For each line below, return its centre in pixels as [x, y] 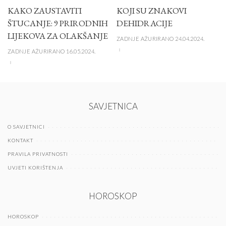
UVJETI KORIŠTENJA [35, 168]
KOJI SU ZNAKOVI [152, 11]
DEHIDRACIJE [145, 23]
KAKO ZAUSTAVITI [45, 11]
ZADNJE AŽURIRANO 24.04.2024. [161, 38]
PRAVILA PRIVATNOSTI [38, 154]
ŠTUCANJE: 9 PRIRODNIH [58, 23]
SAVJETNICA [113, 106]
